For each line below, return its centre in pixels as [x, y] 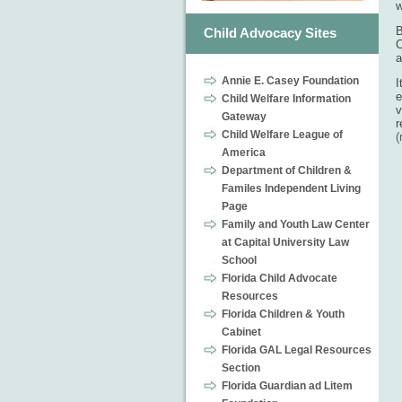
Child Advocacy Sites [270, 33]
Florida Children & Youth [283, 314]
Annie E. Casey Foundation [290, 81]
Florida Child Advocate [280, 278]
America [244, 153]
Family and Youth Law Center [296, 224]
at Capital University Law [285, 242]
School [239, 260]
